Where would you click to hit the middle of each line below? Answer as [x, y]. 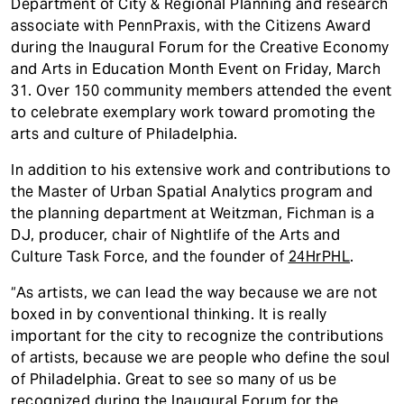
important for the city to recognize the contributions [197, 335]
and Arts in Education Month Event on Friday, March [196, 69]
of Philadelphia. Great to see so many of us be [174, 379]
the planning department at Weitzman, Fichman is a [193, 213]
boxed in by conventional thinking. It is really [169, 314]
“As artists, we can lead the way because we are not [194, 292]
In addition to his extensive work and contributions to [201, 170]
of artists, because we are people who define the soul [201, 357]
